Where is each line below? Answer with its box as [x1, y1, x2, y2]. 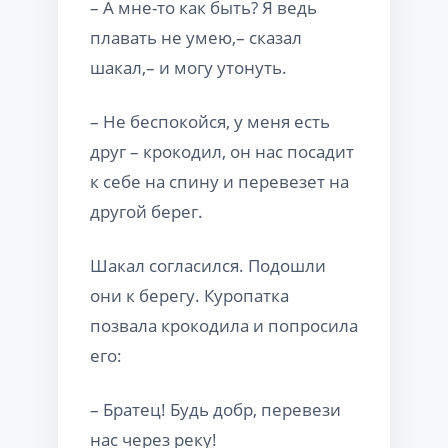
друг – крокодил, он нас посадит [90, 139, 354, 163]
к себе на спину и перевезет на [90, 169, 349, 193]
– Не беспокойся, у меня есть [90, 109, 330, 133]
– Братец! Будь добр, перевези [90, 397, 341, 421]
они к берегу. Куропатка [90, 283, 289, 307]
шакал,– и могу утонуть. [90, 55, 287, 79]
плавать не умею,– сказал [90, 25, 302, 49]
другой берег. [90, 199, 203, 223]
